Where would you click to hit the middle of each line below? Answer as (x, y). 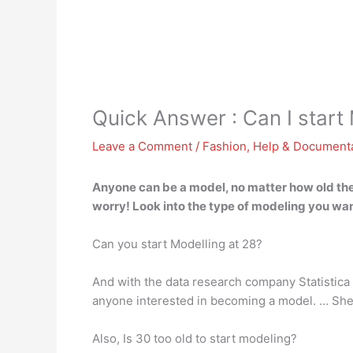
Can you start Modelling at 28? (177, 244)
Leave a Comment (142, 146)
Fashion (225, 146)
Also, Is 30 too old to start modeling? (195, 338)
